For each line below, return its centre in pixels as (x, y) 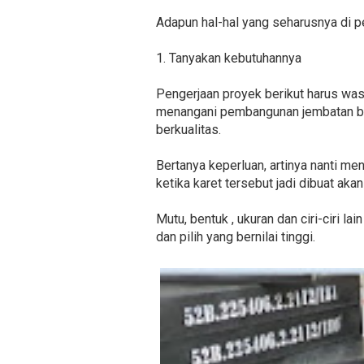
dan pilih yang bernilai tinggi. (236, 236)
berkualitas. (188, 129)
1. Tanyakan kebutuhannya (229, 58)
